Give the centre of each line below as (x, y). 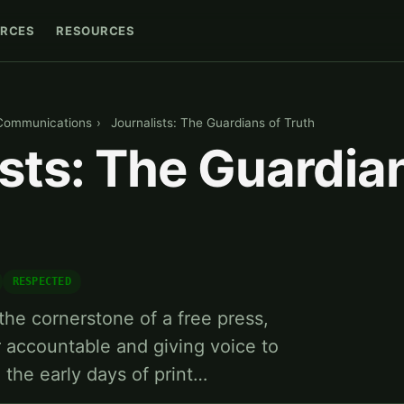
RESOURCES (96, 30)
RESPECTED (41, 282)
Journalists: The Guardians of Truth (213, 123)
